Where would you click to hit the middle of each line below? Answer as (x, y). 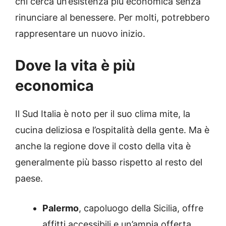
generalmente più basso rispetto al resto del (109, 162)
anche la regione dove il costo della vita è (103, 146)
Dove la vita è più (75, 66)
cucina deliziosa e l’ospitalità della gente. (101, 130)
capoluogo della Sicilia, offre (144, 208)
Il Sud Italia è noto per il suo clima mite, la (103, 114)
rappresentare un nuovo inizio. (80, 34)
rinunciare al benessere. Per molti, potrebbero (112, 18)
